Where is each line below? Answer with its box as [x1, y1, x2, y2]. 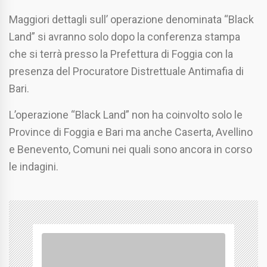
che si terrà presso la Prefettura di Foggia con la [9, 48, 233, 60]
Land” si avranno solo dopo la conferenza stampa [9, 30, 240, 43]
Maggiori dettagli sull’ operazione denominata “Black [9, 13, 254, 26]
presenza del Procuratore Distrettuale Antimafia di [9, 65, 244, 77]
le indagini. [9, 160, 58, 173]
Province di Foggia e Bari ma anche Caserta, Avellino [9, 126, 253, 138]
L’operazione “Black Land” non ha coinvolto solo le [9, 108, 243, 121]
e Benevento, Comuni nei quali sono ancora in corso [9, 143, 252, 156]
